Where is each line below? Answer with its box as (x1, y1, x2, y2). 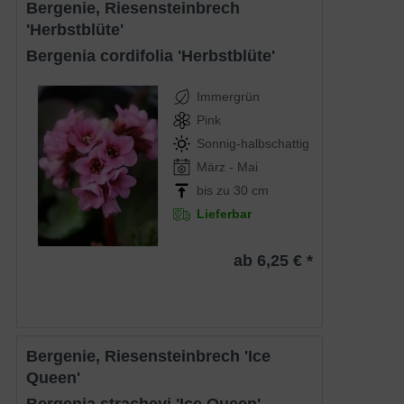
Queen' (26, 369, 81, 388)
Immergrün (196, 88, 260, 104)
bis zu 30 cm (196, 182, 269, 197)
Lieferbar (196, 206, 252, 221)
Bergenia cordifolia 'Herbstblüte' (38, 46, 276, 65)
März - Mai (196, 159, 258, 174)
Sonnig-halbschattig (196, 135, 309, 151)
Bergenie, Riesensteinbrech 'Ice (26, 347, 39, 366)
